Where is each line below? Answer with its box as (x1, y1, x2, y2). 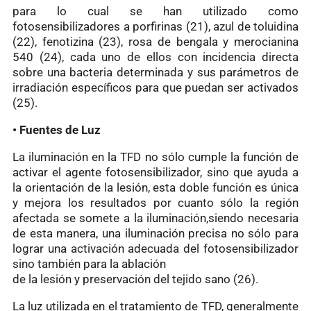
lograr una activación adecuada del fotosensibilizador (12, 241, 299, 255)
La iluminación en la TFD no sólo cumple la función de (12, 149, 299, 164)
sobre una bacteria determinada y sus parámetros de (12, 65, 299, 79)
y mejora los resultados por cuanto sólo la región (12, 195, 299, 210)
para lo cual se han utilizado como (12, 3, 299, 18)
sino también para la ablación (12, 256, 166, 271)
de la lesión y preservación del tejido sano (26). (12, 271, 258, 286)
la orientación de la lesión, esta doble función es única (12, 180, 299, 194)
